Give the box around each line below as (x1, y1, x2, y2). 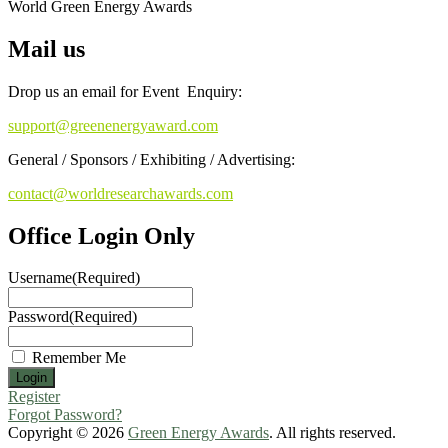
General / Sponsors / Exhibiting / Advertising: (8, 150, 295, 168)
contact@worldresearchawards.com (8, 184, 233, 202)
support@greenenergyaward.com (8, 116, 218, 134)
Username (8, 269, 72, 287)
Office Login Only (8, 222, 195, 249)
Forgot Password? (8, 406, 122, 424)
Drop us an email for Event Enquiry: (8, 82, 242, 100)
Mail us (8, 35, 85, 62)
